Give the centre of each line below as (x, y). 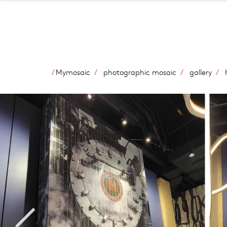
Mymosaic (73, 72)
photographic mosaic (140, 72)
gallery (201, 72)
